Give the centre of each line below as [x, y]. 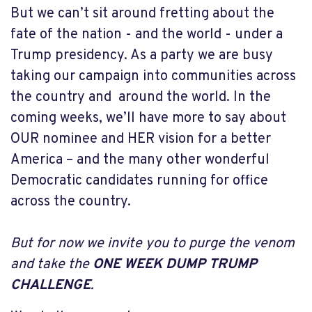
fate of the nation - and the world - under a [147, 35]
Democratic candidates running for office [139, 181]
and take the [52, 265]
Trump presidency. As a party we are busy [142, 56]
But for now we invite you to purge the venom [153, 244]
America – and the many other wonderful [140, 160]
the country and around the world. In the [141, 97]
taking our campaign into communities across [153, 77]
